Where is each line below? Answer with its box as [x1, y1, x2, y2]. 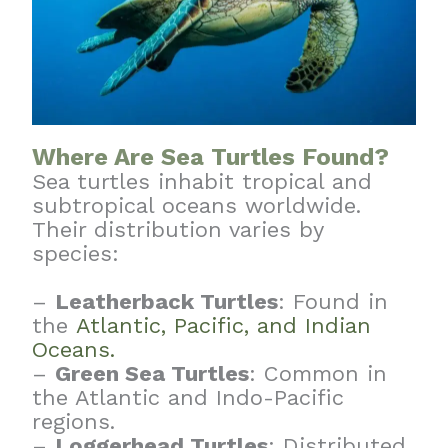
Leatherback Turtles [55, 289, 279, 315]
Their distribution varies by [32, 217, 324, 243]
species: [32, 241, 120, 267]
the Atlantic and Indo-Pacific [32, 385, 345, 411]
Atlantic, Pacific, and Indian [76, 313, 372, 339]
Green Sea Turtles [55, 361, 250, 387]
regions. [32, 409, 116, 435]
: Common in [249, 361, 388, 387]
